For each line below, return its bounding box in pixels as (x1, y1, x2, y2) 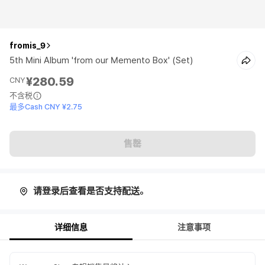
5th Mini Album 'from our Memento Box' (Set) (9, 55, 193, 66)
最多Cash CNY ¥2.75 (9, 102, 82, 111)
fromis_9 (9, 41, 46, 50)
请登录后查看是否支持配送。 (33, 186, 148, 196)
